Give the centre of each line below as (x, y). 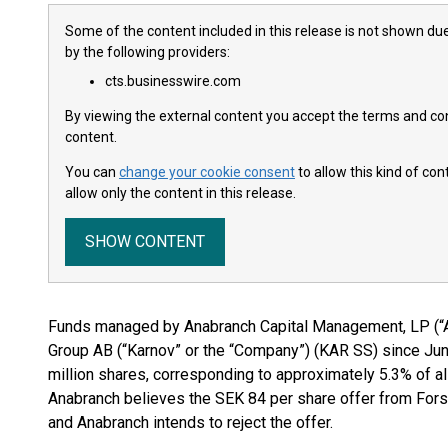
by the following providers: (147, 52)
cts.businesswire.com (173, 81)
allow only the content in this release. (180, 193)
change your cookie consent (207, 172)
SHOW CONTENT (145, 241)
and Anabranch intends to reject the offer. (190, 422)
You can (92, 172)
